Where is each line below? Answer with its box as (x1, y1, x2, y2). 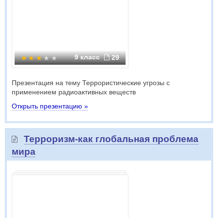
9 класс (74, 53, 102, 61)
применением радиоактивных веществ (12, 88, 136, 96)
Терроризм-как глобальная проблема (24, 134, 199, 144)
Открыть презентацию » (12, 102, 88, 110)
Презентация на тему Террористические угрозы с (12, 79, 170, 87)
